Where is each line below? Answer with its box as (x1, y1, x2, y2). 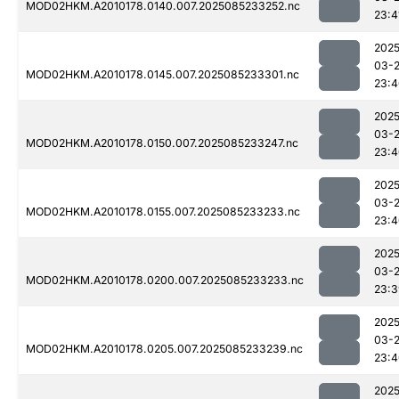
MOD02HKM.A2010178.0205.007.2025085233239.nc (26, 342, 303, 356)
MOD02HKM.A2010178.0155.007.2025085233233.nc (26, 205, 300, 219)
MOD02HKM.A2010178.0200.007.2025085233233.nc (26, 273, 304, 288)
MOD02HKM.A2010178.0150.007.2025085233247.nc (26, 136, 298, 151)
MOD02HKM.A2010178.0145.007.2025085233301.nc (26, 68, 299, 82)
